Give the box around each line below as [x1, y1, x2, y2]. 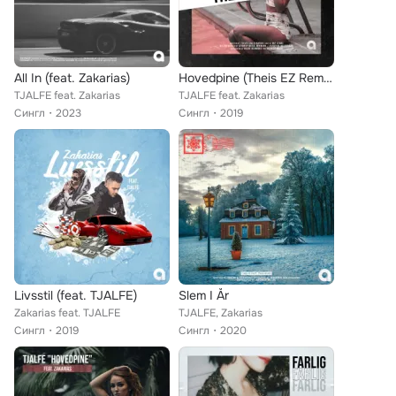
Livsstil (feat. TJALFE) [14, 287, 137, 303]
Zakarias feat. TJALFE [14, 306, 120, 320]
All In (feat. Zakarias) [14, 70, 130, 86]
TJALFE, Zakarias [179, 306, 263, 320]
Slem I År [179, 287, 229, 303]
